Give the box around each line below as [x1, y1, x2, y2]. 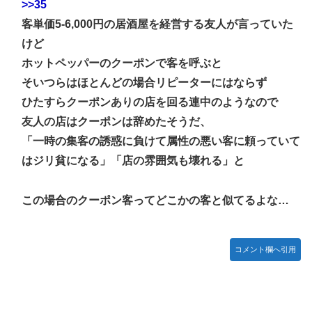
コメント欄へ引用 [235, 244, 296, 253]
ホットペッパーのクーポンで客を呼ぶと [22, 56, 222, 69]
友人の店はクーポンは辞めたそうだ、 [22, 115, 211, 127]
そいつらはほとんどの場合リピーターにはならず [22, 76, 267, 88]
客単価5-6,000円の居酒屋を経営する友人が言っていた [22, 17, 293, 30]
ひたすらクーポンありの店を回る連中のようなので [22, 95, 278, 108]
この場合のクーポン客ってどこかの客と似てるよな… [22, 194, 289, 206]
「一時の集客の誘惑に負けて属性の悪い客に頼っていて [22, 134, 300, 147]
